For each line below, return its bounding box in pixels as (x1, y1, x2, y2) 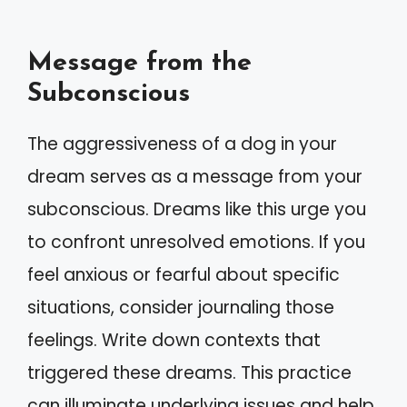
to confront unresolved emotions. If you (27, 229, 365, 254)
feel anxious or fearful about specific (27, 262, 340, 287)
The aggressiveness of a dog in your (27, 131, 337, 156)
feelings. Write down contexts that (27, 327, 321, 352)
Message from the (27, 49, 252, 76)
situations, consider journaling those (27, 294, 334, 320)
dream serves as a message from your (27, 164, 362, 189)
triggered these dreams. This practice (27, 360, 352, 385)
